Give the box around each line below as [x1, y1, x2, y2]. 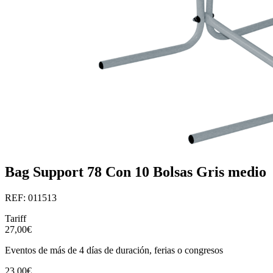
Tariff [5, 213, 26, 224]
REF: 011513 [5, 192, 57, 203]
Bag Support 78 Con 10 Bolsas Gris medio [5, 164, 266, 180]
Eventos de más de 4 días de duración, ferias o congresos [5, 244, 223, 255]
